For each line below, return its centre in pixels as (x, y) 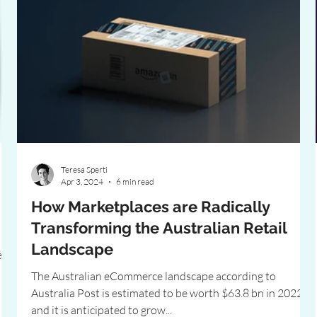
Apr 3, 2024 (82, 181)
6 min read (135, 181)
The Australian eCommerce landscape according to (154, 276)
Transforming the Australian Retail (159, 228)
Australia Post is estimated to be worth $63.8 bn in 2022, (168, 293)
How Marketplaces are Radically (151, 207)
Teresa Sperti (84, 169)
